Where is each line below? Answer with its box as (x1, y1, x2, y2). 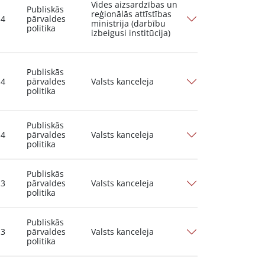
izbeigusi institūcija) (91, 27, 171, 38)
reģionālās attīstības (91, 8, 172, 20)
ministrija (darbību (91, 18, 166, 29)
